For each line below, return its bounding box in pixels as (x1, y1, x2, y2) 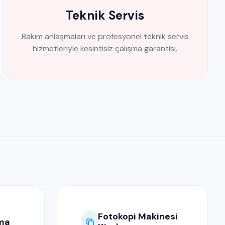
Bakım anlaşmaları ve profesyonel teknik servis (21, 31, 189, 42)
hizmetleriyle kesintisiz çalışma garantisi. (33, 43, 178, 54)
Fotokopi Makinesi (98, 210, 178, 222)
